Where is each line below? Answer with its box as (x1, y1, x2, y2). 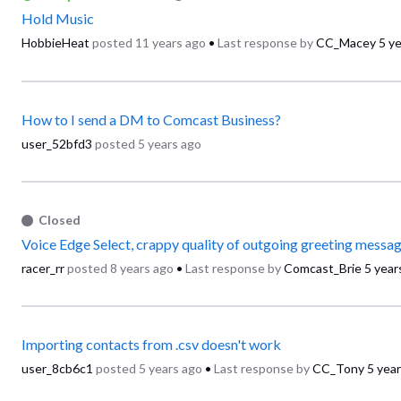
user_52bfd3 (21, 135, 92, 151)
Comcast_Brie (284, 260, 362, 276)
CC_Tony (312, 361, 364, 377)
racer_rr (21, 260, 64, 276)
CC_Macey (316, 35, 376, 51)
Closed (38, 212, 81, 228)
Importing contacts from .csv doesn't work (21, 336, 281, 354)
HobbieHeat (21, 35, 90, 51)
